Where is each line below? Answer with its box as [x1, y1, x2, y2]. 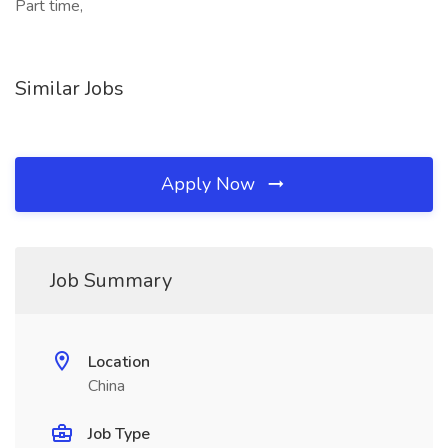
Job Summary [50, 267, 172, 294]
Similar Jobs [15, 75, 124, 102]
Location [88, 351, 150, 373]
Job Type [88, 423, 150, 445]
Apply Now [161, 172, 260, 196]
